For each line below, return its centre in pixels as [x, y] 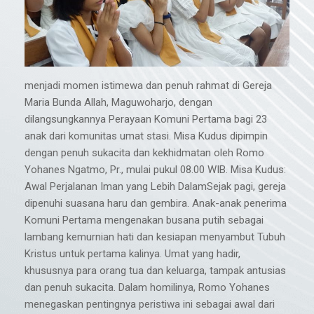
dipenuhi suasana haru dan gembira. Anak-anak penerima [156, 204]
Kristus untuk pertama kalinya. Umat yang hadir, [132, 254]
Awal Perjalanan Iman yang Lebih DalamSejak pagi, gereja [155, 187]
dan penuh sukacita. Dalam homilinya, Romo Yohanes [147, 288]
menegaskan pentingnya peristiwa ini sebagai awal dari [150, 305]
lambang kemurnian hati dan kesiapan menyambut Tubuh [155, 237]
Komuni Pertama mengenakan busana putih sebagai [144, 220]
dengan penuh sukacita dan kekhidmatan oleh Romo [144, 153]
